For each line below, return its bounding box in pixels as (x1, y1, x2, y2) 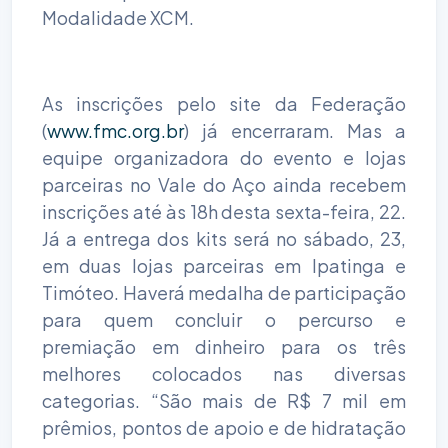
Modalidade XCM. (42, 5, 194, 29)
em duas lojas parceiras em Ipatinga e (42, 253, 406, 277)
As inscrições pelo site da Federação (42, 91, 406, 115)
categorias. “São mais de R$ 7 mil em (42, 388, 406, 412)
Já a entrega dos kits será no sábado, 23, (42, 226, 406, 250)
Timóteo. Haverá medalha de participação (42, 280, 406, 304)
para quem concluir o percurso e (42, 307, 406, 331)
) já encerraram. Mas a (184, 118, 406, 142)
